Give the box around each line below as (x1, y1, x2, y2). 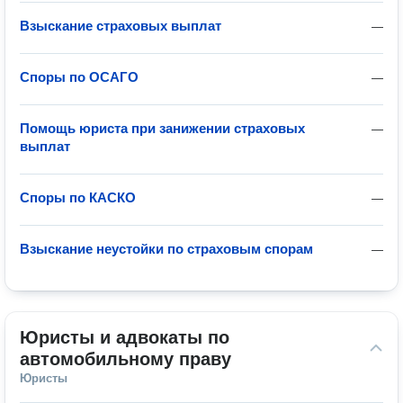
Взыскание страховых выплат (20, 18, 221, 33)
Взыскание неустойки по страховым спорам (20, 241, 313, 256)
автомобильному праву (20, 349, 231, 369)
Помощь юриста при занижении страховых (20, 121, 305, 136)
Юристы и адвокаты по (20, 327, 229, 347)
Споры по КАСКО (20, 190, 136, 205)
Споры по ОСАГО (20, 69, 139, 85)
